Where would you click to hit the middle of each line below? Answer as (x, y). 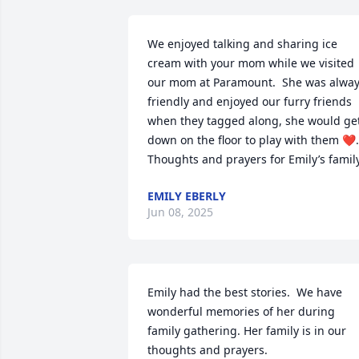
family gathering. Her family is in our (247, 331)
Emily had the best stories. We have (245, 292)
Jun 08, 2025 (180, 212)
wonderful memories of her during (241, 311)
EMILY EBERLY (187, 196)
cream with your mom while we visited (251, 63)
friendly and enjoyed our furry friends (250, 101)
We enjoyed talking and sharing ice (242, 44)
